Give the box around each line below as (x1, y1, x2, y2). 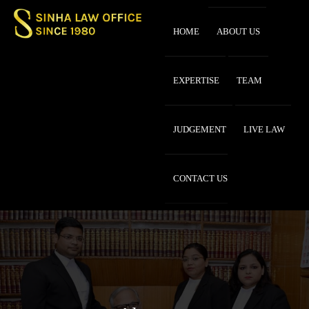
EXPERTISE (173, 76, 219, 86)
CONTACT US (173, 174, 228, 183)
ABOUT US (217, 27, 260, 37)
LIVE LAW (243, 125, 285, 134)
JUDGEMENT (173, 125, 226, 134)
